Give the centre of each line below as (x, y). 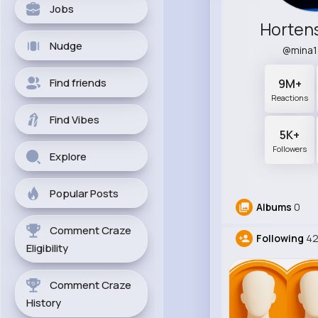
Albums (274, 207)
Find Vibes (75, 120)
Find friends (78, 83)
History (44, 303)
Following (280, 238)
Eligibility (47, 248)
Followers (290, 149)
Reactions (290, 98)
